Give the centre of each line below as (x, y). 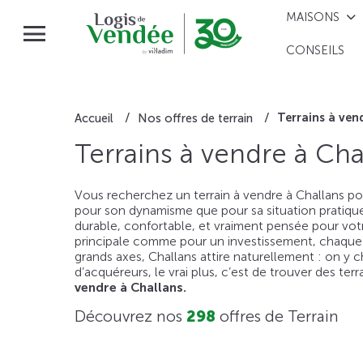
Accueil (94, 118)
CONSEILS (316, 51)
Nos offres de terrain (195, 118)
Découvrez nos (130, 317)
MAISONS (313, 17)
